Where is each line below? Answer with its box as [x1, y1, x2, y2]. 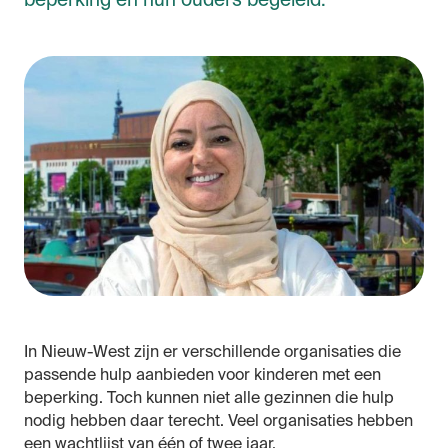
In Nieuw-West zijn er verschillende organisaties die [23, 345, 401, 362]
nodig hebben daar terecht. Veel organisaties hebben [23, 414, 413, 431]
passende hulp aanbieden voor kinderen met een [23, 368, 381, 385]
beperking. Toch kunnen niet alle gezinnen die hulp [23, 391, 394, 408]
